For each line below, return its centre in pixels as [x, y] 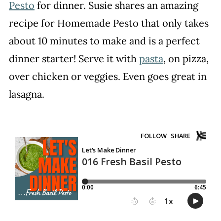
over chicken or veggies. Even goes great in [108, 76]
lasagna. [26, 94]
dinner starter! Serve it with [74, 58]
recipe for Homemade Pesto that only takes [109, 23]
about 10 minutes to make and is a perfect [104, 41]
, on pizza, [186, 58]
